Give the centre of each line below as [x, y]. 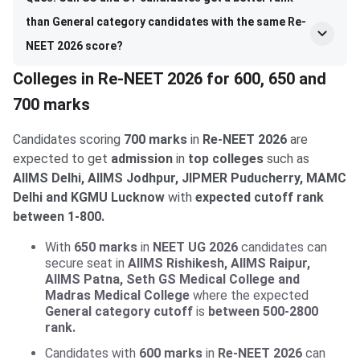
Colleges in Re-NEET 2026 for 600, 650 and [170, 78]
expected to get [62, 158]
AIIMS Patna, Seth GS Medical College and [172, 279]
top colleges [224, 158]
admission [142, 158]
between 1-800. [59, 216]
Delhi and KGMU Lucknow [90, 197]
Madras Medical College [119, 295]
